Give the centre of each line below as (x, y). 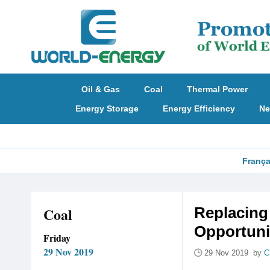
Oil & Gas (101, 89)
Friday (57, 238)
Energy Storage (107, 108)
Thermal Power (217, 89)
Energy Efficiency (199, 108)
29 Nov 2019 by (234, 253)
